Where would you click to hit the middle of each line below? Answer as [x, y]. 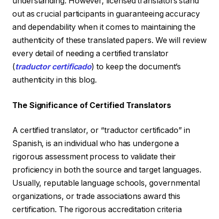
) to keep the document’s [136, 67]
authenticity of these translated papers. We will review [109, 41]
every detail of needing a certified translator [91, 54]
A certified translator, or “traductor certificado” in [101, 131]
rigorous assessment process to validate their [94, 157]
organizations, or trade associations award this [97, 197]
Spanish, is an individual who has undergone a [96, 144]
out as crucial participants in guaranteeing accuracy [106, 14]
